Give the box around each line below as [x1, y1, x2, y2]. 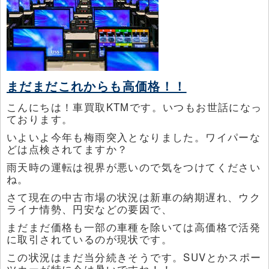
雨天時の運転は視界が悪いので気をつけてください [7, 160, 261, 175]
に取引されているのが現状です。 [7, 232, 172, 247]
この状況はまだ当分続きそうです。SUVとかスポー [7, 250, 262, 265]
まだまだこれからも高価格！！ [7, 77, 187, 95]
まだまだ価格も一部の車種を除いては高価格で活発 [7, 220, 261, 235]
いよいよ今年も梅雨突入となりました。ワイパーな [7, 130, 261, 145]
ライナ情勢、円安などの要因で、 [7, 202, 172, 217]
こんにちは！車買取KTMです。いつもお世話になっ [7, 100, 262, 115]
